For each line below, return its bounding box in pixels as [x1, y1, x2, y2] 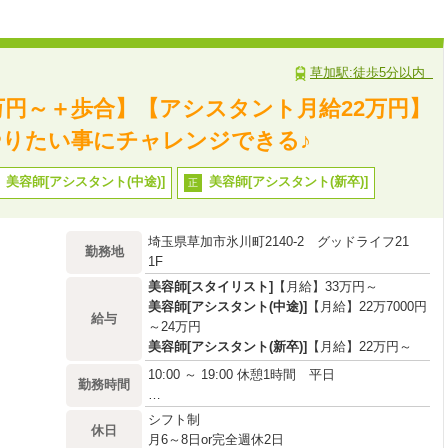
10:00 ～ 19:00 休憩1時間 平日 [148, 367, 335, 382]
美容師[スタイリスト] [148, 279, 273, 294]
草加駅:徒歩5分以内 [310, 65, 433, 80]
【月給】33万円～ [273, 279, 378, 294]
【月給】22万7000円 [307, 299, 427, 314]
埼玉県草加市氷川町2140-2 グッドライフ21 [148, 234, 409, 249]
